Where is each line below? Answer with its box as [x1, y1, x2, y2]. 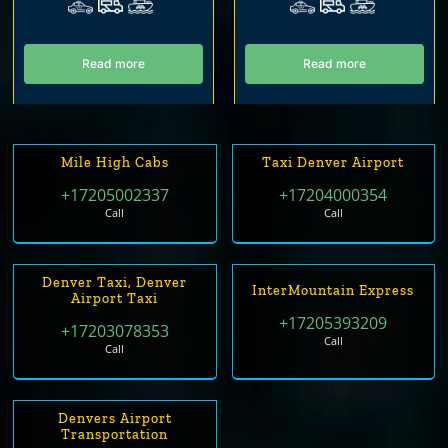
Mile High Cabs [60, 154, 169, 172]
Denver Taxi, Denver [42, 274, 188, 292]
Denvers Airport [57, 410, 172, 428]
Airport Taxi [71, 290, 159, 308]
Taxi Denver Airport [262, 154, 405, 172]
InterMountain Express [252, 282, 415, 300]
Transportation [61, 426, 169, 444]
